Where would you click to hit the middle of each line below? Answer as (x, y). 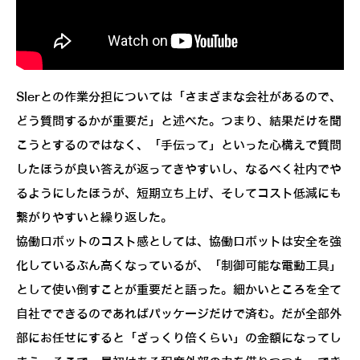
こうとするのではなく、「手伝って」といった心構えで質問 (179, 146)
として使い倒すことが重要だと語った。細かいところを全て (179, 290)
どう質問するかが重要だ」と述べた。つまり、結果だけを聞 (179, 122)
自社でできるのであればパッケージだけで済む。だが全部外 (179, 315)
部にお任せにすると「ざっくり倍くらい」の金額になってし (179, 339)
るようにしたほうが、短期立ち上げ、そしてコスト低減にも (179, 194)
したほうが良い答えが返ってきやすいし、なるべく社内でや (179, 170)
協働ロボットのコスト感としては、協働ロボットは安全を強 (179, 242)
